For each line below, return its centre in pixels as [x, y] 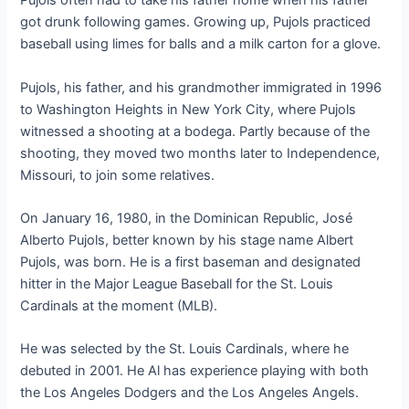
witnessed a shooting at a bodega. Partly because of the [195, 131]
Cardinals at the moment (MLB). [119, 305]
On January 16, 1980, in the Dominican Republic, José [187, 218]
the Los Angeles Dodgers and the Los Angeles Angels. [190, 393]
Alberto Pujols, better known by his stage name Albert [187, 240]
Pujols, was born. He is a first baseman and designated [191, 262]
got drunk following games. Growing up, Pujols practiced [196, 22]
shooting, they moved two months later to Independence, [200, 153]
